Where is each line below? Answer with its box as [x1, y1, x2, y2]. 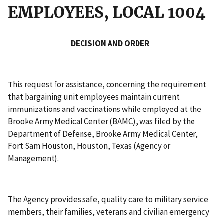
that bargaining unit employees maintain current [8, 91, 180, 102]
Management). [8, 152, 60, 164]
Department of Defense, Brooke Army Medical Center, [8, 128, 198, 139]
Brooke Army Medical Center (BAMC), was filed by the [8, 115, 195, 127]
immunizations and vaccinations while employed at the [8, 103, 201, 114]
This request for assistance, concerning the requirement [8, 79, 206, 90]
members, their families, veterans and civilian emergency [8, 206, 209, 217]
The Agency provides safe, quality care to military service [8, 193, 208, 205]
